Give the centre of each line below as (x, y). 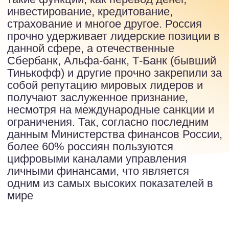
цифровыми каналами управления (69, 48)
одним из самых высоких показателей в (79, 66)
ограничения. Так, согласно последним (77, 22)
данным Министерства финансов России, (82, 30)
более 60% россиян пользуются (65, 39)
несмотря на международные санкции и (79, 13)
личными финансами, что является (70, 57)
